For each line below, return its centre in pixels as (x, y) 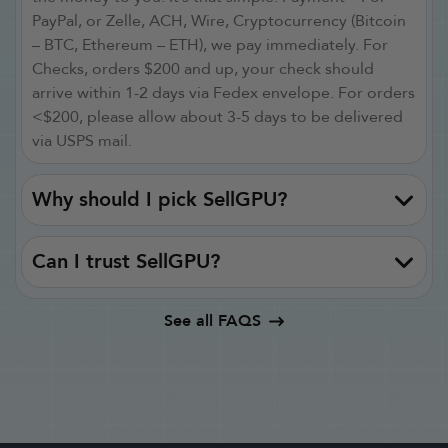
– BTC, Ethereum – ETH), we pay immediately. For (210, 45)
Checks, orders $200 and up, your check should (203, 69)
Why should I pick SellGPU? (159, 200)
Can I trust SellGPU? (126, 262)
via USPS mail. (82, 141)
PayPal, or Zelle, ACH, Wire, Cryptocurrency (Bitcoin (219, 21)
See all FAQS (212, 321)
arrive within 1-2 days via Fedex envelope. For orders (223, 93)
